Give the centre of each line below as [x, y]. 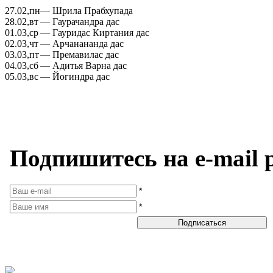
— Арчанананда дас [82, 43]
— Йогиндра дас [75, 76]
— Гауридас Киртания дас [95, 32]
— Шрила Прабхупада [87, 10]
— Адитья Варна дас [83, 65]
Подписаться [202, 223]
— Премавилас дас [80, 54]
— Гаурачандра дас [80, 21]
